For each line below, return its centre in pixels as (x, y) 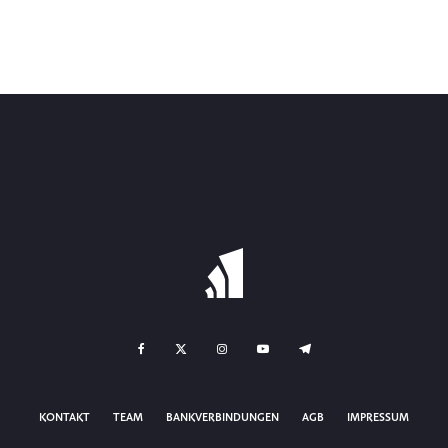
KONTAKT (64, 417)
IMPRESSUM (378, 417)
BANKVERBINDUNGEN (222, 417)
